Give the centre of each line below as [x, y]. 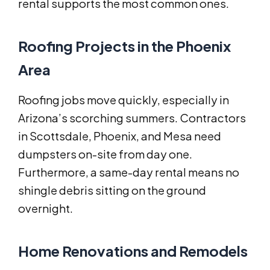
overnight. [46, 208]
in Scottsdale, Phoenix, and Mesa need [120, 136]
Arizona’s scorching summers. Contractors [132, 118]
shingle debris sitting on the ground [112, 190]
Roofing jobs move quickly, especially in [124, 99]
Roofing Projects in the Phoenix [124, 46]
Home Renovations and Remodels [133, 250]
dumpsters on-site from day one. [105, 154]
